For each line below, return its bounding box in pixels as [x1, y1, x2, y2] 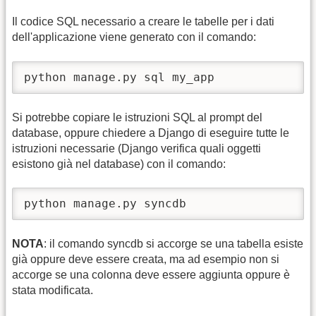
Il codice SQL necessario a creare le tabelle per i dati [12, 16, 274, 28]
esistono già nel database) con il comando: [12, 157, 226, 170]
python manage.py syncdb [24, 197, 186, 211]
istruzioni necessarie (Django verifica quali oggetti [12, 142, 261, 154]
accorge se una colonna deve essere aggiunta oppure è [12, 268, 290, 281]
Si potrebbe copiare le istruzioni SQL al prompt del [12, 111, 262, 123]
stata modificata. [12, 284, 93, 296]
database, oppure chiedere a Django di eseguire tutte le [12, 126, 289, 139]
